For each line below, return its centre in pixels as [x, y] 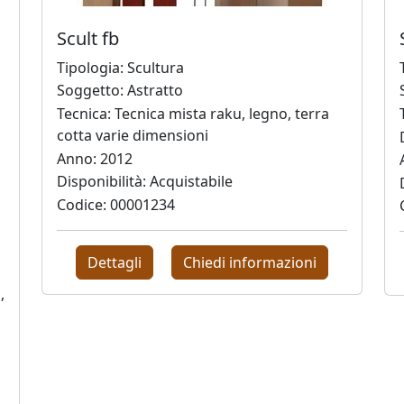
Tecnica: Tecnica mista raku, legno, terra [193, 113]
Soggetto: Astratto [120, 91]
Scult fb [88, 38]
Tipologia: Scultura [120, 67]
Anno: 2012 [95, 158]
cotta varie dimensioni [133, 135]
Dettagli [114, 262]
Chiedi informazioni [250, 262]
